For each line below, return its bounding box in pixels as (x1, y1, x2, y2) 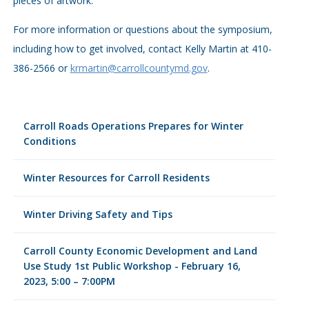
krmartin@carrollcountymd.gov (70, 61, 208, 74)
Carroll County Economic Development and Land (23, 244, 257, 257)
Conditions (23, 134, 76, 148)
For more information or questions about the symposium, (12, 23, 272, 36)
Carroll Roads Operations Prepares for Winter (23, 119, 243, 132)
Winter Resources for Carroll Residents (23, 171, 210, 184)
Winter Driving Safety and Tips (23, 208, 172, 221)
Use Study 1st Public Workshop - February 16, (23, 259, 241, 272)
